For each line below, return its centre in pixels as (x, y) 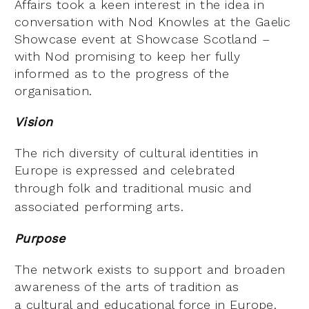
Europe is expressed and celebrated (125, 170)
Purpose (40, 238)
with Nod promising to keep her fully (128, 56)
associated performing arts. (99, 206)
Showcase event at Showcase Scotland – (142, 39)
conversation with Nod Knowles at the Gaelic (153, 21)
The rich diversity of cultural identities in (137, 152)
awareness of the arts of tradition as (127, 286)
